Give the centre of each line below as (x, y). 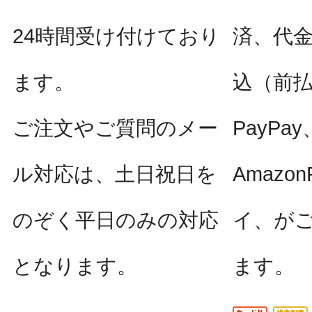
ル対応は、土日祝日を (115, 174)
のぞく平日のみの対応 (116, 220)
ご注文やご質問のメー (115, 128)
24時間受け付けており (116, 36)
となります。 (75, 266)
